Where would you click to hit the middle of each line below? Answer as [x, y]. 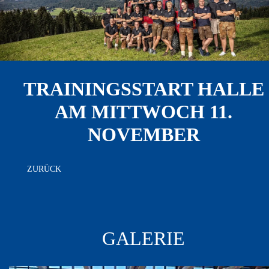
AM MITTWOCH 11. [144, 112]
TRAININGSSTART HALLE [144, 89]
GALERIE [144, 239]
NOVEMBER [144, 135]
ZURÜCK [44, 169]
